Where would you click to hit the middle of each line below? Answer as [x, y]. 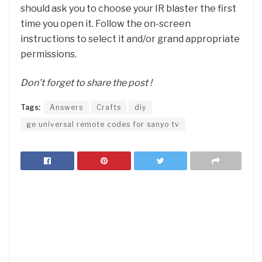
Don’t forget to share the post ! [86, 82]
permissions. [49, 54]
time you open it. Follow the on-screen [106, 24]
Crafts [109, 107]
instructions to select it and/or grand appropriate [130, 39]
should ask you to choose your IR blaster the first [128, 9]
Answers [66, 107]
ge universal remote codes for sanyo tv [103, 124]
